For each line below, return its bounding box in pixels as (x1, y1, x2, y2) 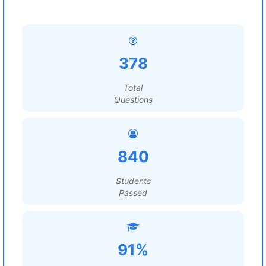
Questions (113, 94, 153, 104)
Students (115, 176, 151, 186)
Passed (119, 188, 147, 198)
